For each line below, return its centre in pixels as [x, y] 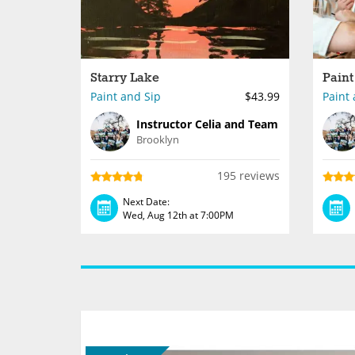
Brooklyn [158, 139]
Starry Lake [125, 78]
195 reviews [248, 176]
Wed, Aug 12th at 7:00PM [178, 215]
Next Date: [146, 201]
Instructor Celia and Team [207, 124]
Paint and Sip [126, 96]
